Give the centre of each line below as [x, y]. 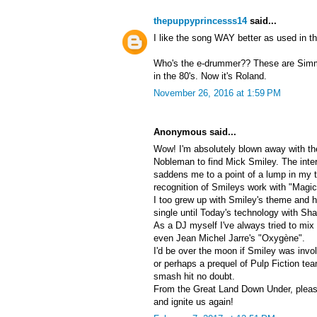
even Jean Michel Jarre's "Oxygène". [229, 238]
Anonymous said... [195, 132]
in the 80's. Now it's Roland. [210, 76]
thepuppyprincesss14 [200, 21]
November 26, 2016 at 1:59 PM [217, 93]
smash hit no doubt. [194, 277]
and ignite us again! [194, 302]
